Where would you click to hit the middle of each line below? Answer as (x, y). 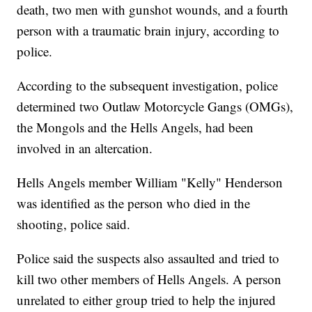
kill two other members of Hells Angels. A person (149, 279)
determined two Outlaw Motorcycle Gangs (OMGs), (155, 107)
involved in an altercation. (85, 148)
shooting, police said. (74, 224)
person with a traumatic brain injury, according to (148, 31)
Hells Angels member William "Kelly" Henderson (150, 182)
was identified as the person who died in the (134, 203)
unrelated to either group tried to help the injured (147, 300)
